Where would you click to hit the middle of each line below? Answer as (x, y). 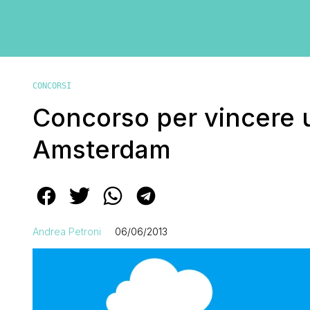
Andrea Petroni (67, 231)
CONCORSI (52, 85)
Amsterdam (102, 149)
